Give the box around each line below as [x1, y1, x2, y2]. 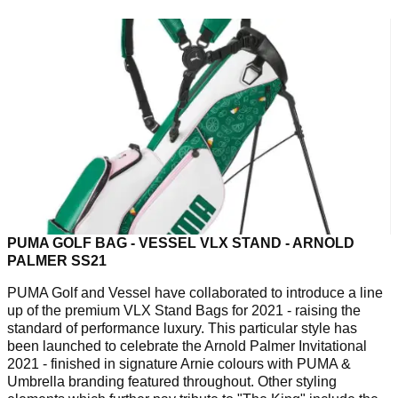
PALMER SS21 [7, 253, 107, 269]
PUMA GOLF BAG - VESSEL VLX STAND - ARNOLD [7, 235, 354, 251]
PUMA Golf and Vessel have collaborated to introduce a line [7, 285, 383, 301]
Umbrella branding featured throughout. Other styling [7, 374, 337, 390]
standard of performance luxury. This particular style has [7, 321, 357, 337]
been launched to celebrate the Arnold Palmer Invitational [7, 338, 367, 354]
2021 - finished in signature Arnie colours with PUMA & [7, 356, 351, 372]
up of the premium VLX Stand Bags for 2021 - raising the [7, 303, 361, 319]
